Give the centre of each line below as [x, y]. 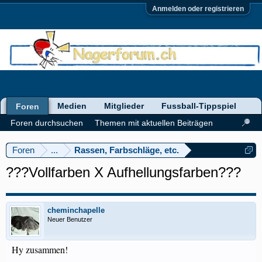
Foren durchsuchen [47, 123]
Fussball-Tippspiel [199, 106]
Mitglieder [124, 106]
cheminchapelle [76, 210]
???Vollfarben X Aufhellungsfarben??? [123, 172]
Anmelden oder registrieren [198, 9]
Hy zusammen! [40, 249]
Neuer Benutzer [70, 219]
